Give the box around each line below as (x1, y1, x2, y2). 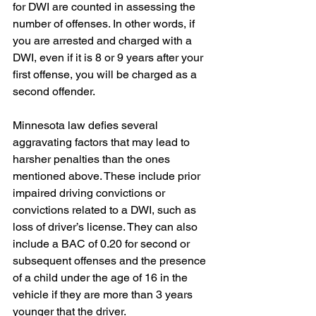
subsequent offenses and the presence (13, 254, 209, 267)
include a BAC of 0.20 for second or (13, 237, 193, 250)
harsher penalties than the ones (13, 152, 173, 166)
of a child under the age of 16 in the (13, 271, 190, 284)
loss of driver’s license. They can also (13, 220, 200, 233)
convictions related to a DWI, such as (13, 203, 199, 217)
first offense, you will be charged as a (13, 68, 200, 81)
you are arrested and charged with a (13, 34, 195, 47)
